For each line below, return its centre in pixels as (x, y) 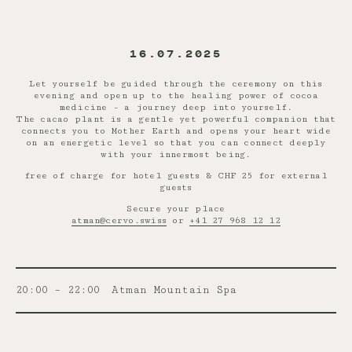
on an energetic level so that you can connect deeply (176, 143)
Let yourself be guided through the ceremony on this (176, 84)
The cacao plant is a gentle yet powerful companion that (176, 119)
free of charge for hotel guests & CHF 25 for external (176, 176)
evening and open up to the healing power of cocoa (176, 95)
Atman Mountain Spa (174, 290)
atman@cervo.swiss (119, 220)
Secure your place (176, 209)
